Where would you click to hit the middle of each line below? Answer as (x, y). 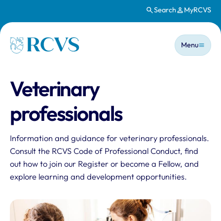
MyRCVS (198, 10)
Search (165, 10)
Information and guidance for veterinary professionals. (110, 138)
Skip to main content (49, 16)
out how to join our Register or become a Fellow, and (104, 164)
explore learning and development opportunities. (99, 176)
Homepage (30, 43)
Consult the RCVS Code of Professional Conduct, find (104, 151)
